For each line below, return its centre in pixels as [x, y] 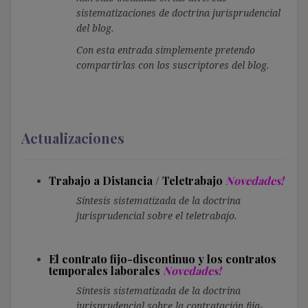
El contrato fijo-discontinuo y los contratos [163, 258]
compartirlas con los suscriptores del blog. [173, 65]
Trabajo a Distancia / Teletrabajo [137, 180]
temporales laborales [104, 270]
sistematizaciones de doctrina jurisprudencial [178, 12]
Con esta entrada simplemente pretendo [166, 49]
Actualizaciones [73, 137]
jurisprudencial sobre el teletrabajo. [157, 215]
